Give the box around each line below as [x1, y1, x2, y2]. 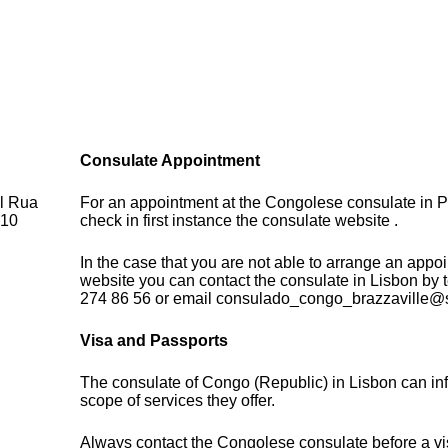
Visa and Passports [80, 332, 229, 350]
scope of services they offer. [80, 392, 276, 410]
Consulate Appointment [80, 152, 261, 170]
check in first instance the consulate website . [80, 212, 399, 230]
